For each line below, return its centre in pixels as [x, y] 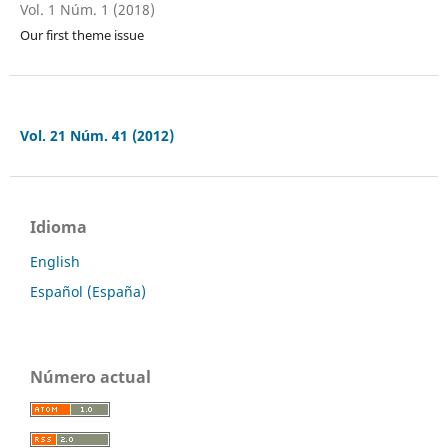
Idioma [58, 226]
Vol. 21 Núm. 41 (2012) [96, 135]
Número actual [90, 376]
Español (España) [88, 291]
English [55, 261]
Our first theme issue [81, 34]
